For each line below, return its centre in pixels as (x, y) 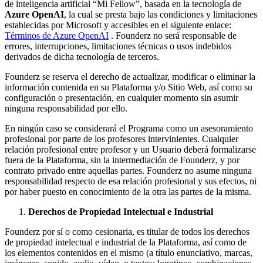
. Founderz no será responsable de (173, 35)
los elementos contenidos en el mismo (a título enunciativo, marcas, (129, 252)
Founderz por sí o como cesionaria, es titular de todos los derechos (127, 231)
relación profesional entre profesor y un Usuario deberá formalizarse (130, 149)
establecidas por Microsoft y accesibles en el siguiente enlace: (118, 25)
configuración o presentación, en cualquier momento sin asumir (122, 97)
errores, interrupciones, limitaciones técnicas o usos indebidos (118, 46)
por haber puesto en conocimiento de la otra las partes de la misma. (128, 191)
